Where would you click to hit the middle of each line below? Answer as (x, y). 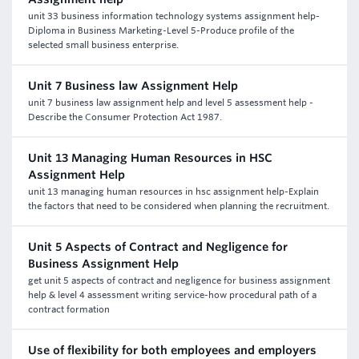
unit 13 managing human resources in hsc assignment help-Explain (173, 192)
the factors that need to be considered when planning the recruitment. (179, 206)
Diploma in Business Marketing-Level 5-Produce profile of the (161, 30)
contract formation (69, 309)
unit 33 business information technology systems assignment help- (174, 16)
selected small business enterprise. (103, 45)
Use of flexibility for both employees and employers (172, 350)
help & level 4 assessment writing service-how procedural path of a (172, 295)
